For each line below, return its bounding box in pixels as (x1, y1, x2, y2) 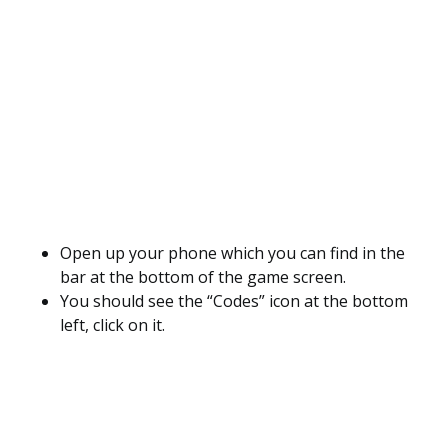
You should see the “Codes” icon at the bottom (60, 290, 408, 312)
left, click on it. (60, 314, 165, 336)
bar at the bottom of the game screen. (60, 266, 346, 288)
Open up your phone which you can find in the (60, 242, 405, 264)
